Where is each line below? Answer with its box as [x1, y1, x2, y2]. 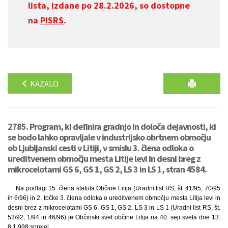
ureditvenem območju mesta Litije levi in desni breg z [8, 153, 201, 164]
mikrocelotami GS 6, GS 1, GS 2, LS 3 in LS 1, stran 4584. [8, 163, 207, 175]
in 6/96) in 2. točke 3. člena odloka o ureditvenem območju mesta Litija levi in [8, 194, 220, 202]
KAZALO [28, 78, 59, 89]
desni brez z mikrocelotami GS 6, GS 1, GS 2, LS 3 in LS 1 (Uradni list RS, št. [8, 204, 220, 211]
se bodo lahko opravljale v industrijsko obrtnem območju [8, 131, 211, 143]
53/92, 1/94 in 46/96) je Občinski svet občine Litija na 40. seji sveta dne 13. [8, 214, 220, 221]
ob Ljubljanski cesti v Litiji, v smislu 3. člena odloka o [8, 142, 193, 154]
